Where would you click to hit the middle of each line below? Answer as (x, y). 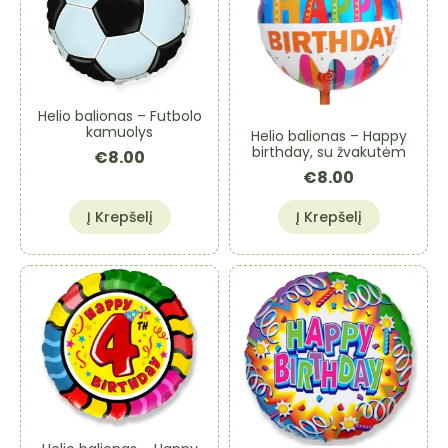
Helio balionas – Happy (328, 136)
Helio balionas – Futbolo (119, 115)
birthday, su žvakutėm (328, 152)
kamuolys (119, 131)
